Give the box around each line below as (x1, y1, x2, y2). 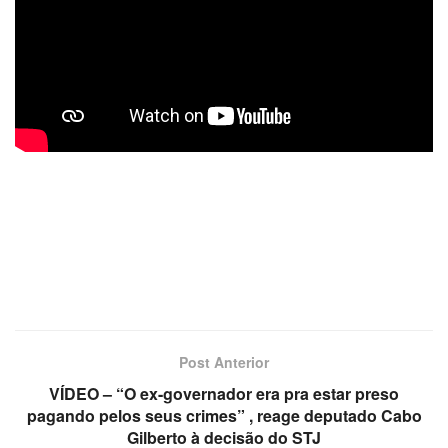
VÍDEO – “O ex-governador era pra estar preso (49, 381, 399, 405)
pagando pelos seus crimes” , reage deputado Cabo (26, 403, 422, 427)
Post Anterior (179, 351, 269, 372)
